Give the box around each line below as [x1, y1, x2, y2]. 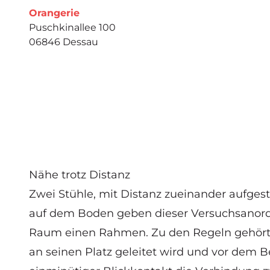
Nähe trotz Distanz [29, 168, 130, 181]
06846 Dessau [29, 36, 98, 48]
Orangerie [29, 7, 80, 19]
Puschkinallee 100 [29, 21, 116, 33]
